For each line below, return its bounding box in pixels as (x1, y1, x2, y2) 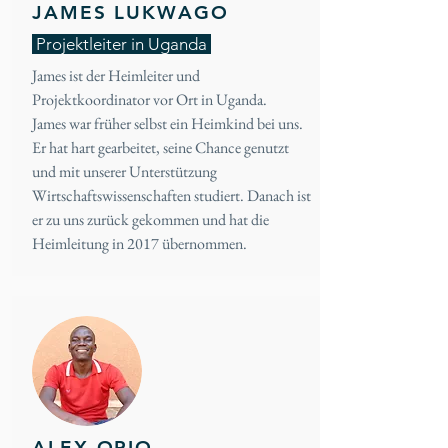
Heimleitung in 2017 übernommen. (32, 233, 247, 254)
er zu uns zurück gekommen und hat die (32, 209, 269, 230)
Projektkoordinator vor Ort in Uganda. (32, 89, 267, 110)
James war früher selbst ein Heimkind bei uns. (32, 113, 303, 134)
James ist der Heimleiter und (32, 65, 200, 86)
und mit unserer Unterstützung (32, 161, 217, 182)
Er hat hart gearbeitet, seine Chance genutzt (32, 137, 289, 158)
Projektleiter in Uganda (32, 34, 211, 54)
